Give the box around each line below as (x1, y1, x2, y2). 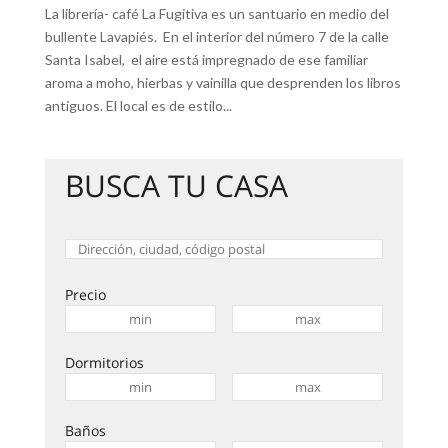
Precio (64, 285, 106, 304)
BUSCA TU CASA (64, 165, 288, 206)
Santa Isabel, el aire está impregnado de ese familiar (44, 51, 368, 68)
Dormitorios (64, 353, 144, 372)
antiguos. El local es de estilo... (44, 97, 232, 114)
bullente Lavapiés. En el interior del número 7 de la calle (44, 28, 389, 45)
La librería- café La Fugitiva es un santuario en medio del (44, 5, 389, 22)
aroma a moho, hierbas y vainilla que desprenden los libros (44, 74, 401, 91)
